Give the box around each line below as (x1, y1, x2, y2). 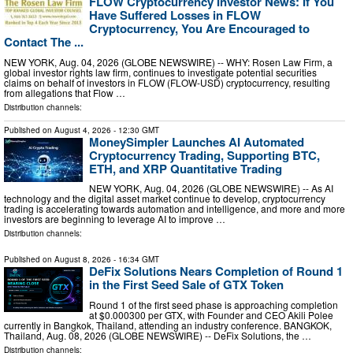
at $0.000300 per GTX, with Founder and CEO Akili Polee (89, 307, 333, 321)
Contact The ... (4, 33, 84, 51)
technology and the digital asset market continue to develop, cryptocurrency (4, 191, 325, 206)
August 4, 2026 (54, 124, 111, 136)
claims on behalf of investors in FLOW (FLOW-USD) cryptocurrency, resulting (4, 75, 330, 89)
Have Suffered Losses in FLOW (89, 6, 261, 24)
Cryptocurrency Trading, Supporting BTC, (89, 146, 320, 164)
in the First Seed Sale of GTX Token (89, 276, 284, 294)
